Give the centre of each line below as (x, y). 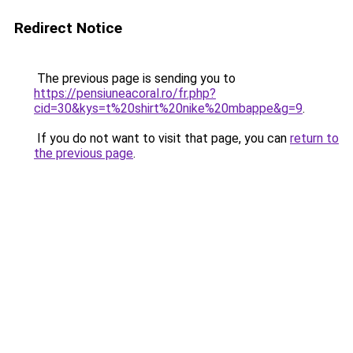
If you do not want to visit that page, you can (162, 138)
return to (314, 138)
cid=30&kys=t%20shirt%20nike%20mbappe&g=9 (168, 108)
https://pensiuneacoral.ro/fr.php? (125, 93)
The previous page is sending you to (135, 78)
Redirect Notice (68, 28)
